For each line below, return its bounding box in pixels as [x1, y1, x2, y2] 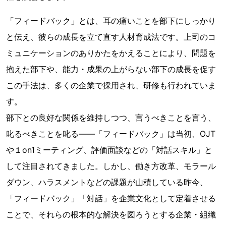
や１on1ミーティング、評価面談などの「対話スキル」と [6, 144, 212, 155]
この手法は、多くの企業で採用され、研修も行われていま [6, 80, 216, 90]
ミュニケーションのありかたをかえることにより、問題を [6, 47, 216, 58]
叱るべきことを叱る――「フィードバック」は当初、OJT [6, 128, 215, 139]
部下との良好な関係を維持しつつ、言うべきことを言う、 [6, 112, 216, 123]
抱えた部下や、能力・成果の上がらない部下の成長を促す [6, 64, 216, 74]
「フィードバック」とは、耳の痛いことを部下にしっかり [6, 15, 216, 26]
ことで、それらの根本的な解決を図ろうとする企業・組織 [6, 209, 216, 219]
